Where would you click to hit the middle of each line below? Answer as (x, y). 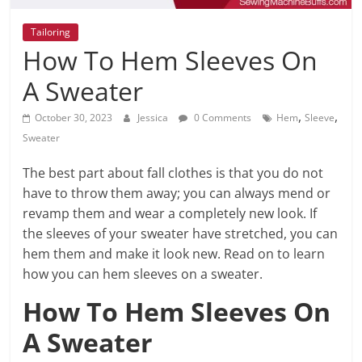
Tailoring (51, 32)
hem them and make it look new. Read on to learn (174, 254)
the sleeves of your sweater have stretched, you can (181, 234)
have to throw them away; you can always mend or (177, 194)
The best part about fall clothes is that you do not (173, 173)
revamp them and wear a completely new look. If (170, 214)
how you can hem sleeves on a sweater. (143, 274)
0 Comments (222, 118)
